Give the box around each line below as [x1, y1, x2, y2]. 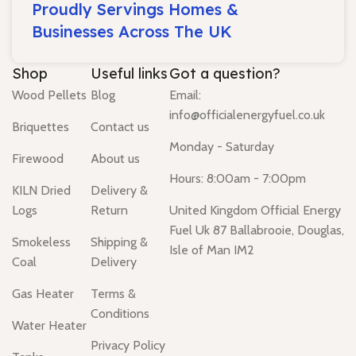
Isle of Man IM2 [169, 242, 254, 258]
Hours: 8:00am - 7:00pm [169, 171, 306, 187]
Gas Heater [12, 286, 74, 302]
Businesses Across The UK [32, 21, 232, 42]
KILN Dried [12, 183, 71, 199]
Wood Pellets [12, 87, 87, 103]
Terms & [91, 286, 136, 302]
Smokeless [12, 234, 71, 250]
